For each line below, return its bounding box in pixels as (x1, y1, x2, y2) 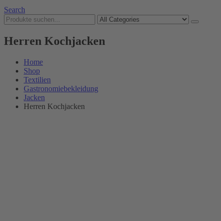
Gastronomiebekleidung (24, 84, 98, 93)
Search (4, 5, 25, 14)
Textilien (24, 75, 51, 84)
